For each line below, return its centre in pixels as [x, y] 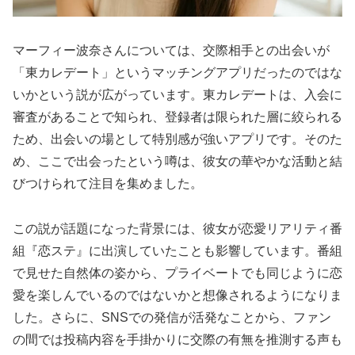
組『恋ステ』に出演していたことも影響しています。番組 [177, 250]
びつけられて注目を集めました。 [108, 183]
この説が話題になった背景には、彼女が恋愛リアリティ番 [177, 228]
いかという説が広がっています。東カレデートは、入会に [177, 94]
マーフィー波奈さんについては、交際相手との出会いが [171, 50]
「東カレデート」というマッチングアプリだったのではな [177, 72]
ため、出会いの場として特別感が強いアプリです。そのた [177, 139]
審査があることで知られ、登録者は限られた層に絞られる [177, 116]
